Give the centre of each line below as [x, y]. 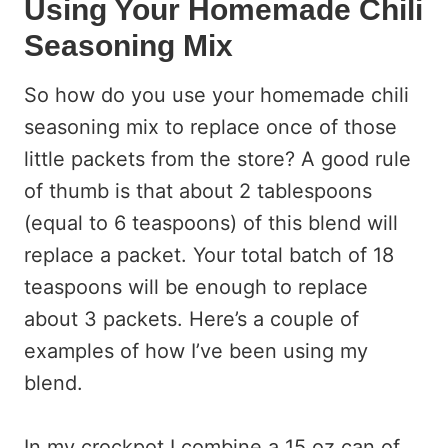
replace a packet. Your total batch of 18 [209, 255]
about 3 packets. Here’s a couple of [191, 319]
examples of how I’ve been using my [196, 351]
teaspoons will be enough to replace [196, 287]
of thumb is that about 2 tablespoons [198, 191]
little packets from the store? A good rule [217, 159]
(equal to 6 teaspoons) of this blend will [211, 223]
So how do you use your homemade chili [216, 95]
